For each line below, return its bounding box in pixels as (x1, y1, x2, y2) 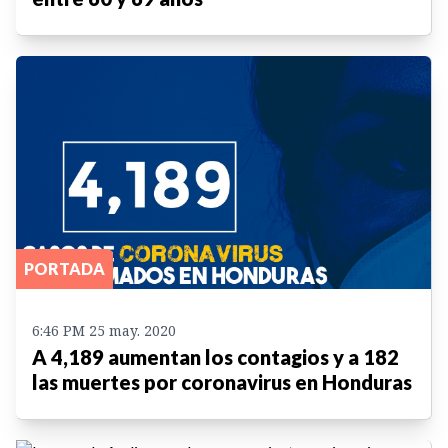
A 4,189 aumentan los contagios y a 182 (32, 345, 399, 370)
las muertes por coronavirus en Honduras (32, 370, 412, 395)
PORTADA (24, 259, 105, 279)
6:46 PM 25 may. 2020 (32, 321, 176, 341)
